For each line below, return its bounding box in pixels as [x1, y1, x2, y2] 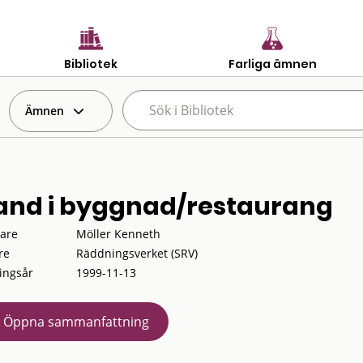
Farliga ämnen [228, 55, 317, 72]
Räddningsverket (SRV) [75, 246, 198, 261]
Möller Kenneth [75, 226, 160, 241]
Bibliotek [64, 55, 117, 72]
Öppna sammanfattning [2, 313, 149, 331]
